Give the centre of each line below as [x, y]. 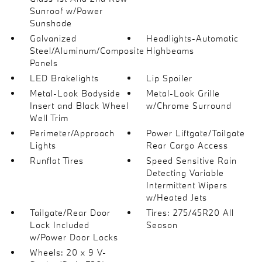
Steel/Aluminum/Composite [87, 51]
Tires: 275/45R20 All [190, 213]
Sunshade [51, 23]
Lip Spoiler [170, 78]
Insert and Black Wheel [79, 106]
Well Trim [49, 118]
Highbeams [170, 51]
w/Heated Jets [177, 197]
